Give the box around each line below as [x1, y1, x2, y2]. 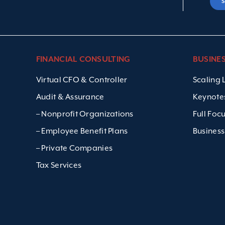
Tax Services [36, 161, 82, 170]
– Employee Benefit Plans [36, 127, 128, 136]
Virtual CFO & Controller [36, 75, 128, 84]
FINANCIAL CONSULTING [36, 55, 131, 64]
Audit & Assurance [36, 92, 104, 101]
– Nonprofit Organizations [36, 109, 134, 119]
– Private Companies [36, 144, 113, 153]
